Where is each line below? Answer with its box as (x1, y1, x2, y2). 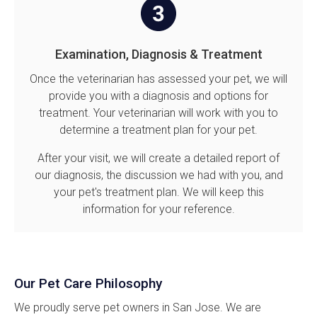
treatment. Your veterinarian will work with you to (39, 105, 278, 120)
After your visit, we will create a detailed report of (38, 151, 279, 165)
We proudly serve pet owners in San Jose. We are (14, 300, 261, 314)
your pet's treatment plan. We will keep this (53, 185, 264, 199)
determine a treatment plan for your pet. (59, 122, 258, 137)
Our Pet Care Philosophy (14, 275, 162, 292)
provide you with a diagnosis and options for (49, 88, 268, 103)
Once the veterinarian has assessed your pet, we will (30, 71, 287, 86)
